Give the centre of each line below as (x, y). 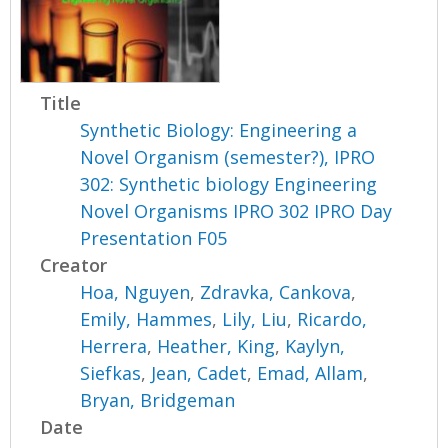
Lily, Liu (255, 318)
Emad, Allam (310, 372)
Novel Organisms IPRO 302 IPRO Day (236, 210)
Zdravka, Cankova (276, 291)
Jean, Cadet (199, 372)
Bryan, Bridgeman (158, 399)
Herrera (114, 345)
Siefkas (111, 372)
